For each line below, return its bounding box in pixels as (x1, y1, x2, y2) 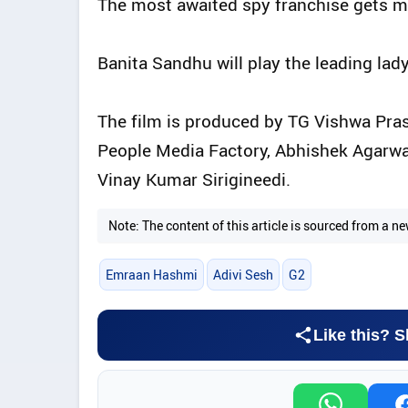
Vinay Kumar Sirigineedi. (97, 168, 291, 192)
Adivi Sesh (212, 265, 273, 283)
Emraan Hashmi (105, 265, 198, 283)
